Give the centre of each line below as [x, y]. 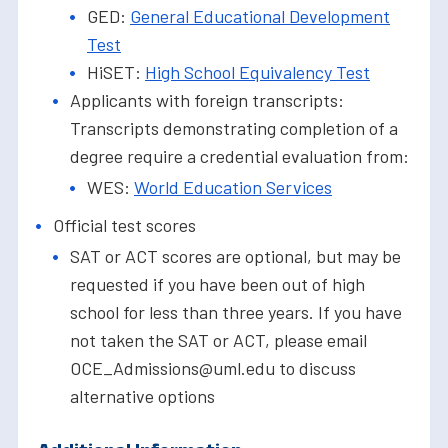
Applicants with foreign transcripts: [207, 100]
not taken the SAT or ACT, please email [218, 340]
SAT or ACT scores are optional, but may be [235, 256]
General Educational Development [260, 16]
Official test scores [124, 225]
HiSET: [116, 72]
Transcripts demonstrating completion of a [234, 128]
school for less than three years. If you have [236, 312]
